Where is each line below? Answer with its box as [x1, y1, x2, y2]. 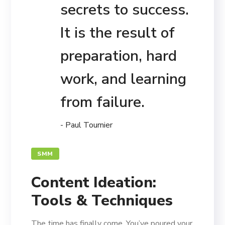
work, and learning [60, 69, 187, 90]
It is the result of [60, 23, 175, 44]
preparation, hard [60, 46, 177, 67]
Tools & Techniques [31, 190, 173, 211]
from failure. [60, 92, 145, 113]
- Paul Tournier [60, 120, 113, 131]
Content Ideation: [31, 172, 157, 193]
